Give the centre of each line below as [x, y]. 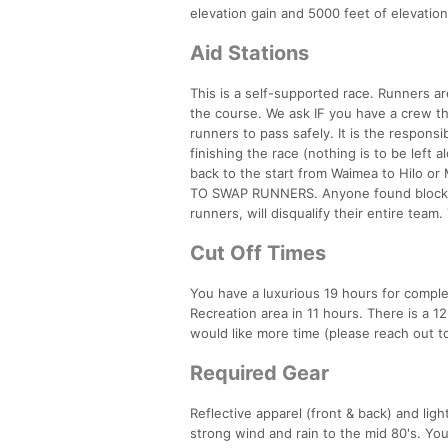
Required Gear [259, 372]
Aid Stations [249, 52]
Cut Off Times [258, 252]
